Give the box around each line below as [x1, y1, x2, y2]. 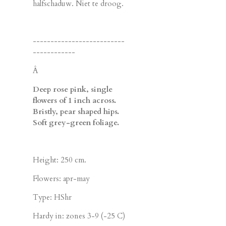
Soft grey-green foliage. [33, 117, 119, 128]
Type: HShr [33, 192, 72, 202]
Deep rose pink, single [33, 84, 112, 94]
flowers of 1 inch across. [33, 95, 116, 105]
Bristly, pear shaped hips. [33, 106, 119, 117]
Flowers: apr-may [33, 173, 90, 184]
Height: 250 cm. [33, 154, 86, 165]
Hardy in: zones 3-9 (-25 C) [33, 210, 125, 221]
